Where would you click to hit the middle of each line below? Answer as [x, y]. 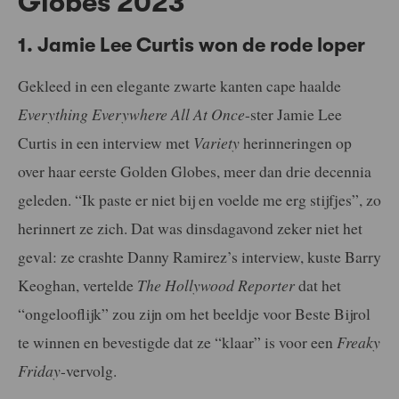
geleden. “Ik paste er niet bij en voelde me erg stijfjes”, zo [199, 200]
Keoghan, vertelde [77, 285]
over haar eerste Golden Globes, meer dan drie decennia [195, 171]
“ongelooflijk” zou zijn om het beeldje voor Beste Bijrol [194, 314]
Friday [39, 371]
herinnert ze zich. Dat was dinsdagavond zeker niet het [190, 228]
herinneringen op [296, 143]
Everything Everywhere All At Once [131, 114]
